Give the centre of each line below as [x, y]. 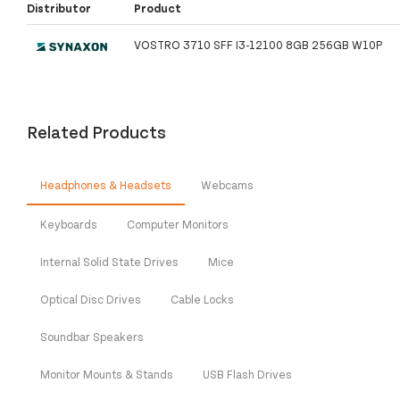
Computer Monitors [178, 225]
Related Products [96, 132]
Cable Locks [202, 300]
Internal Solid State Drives [109, 262]
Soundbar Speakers [92, 337]
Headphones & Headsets [106, 185]
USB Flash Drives [247, 375]
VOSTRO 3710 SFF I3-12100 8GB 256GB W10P [258, 44]
